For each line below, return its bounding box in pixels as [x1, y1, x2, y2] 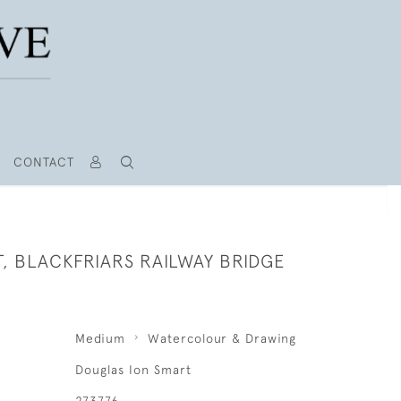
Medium [74, 331, 125, 346]
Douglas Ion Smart [74, 363, 192, 377]
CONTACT [13, 155, 74, 169]
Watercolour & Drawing [147, 331, 296, 346]
